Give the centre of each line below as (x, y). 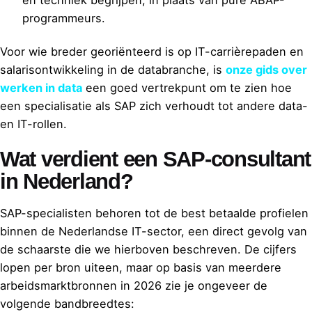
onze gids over (266, 69)
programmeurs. (64, 18)
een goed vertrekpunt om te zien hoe (189, 87)
